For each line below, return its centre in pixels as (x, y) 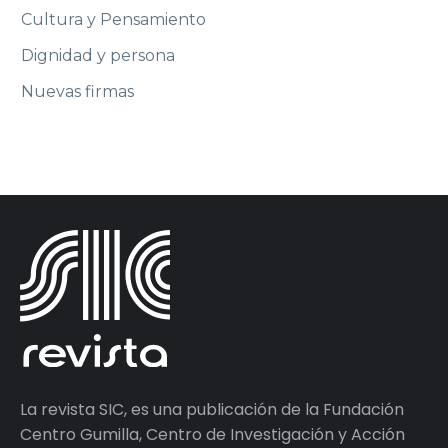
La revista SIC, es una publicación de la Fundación (212, 409)
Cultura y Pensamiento (113, 20)
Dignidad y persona (98, 56)
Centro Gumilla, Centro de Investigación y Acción (212, 434)
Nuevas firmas (77, 92)
